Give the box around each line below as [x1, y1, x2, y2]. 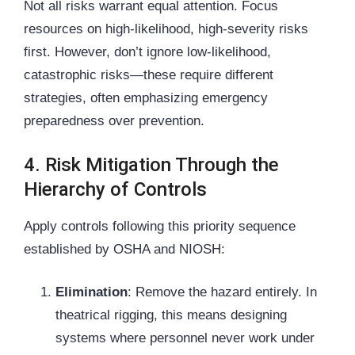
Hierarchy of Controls [24, 177, 207, 200]
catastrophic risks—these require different [24, 67, 273, 83]
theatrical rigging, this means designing [55, 307, 287, 323]
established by [24, 241, 113, 257]
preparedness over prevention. [24, 113, 204, 129]
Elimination [55, 284, 128, 300]
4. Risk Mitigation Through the [24, 153, 279, 176]
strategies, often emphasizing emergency [24, 90, 268, 106]
